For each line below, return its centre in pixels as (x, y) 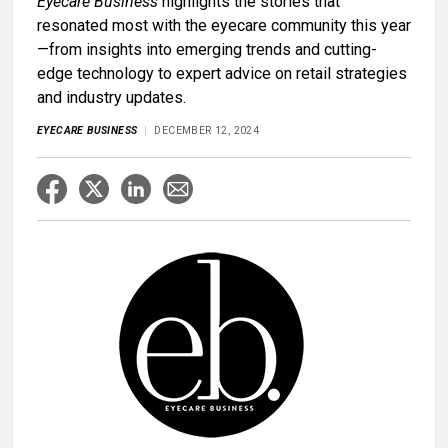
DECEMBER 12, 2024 (207, 131)
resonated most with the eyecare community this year (224, 26)
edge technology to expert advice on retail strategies (222, 74)
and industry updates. (111, 98)
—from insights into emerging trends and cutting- (207, 50)
